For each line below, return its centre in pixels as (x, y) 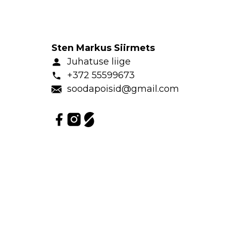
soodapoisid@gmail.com (123, 89)
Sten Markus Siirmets (103, 48)
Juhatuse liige (99, 62)
